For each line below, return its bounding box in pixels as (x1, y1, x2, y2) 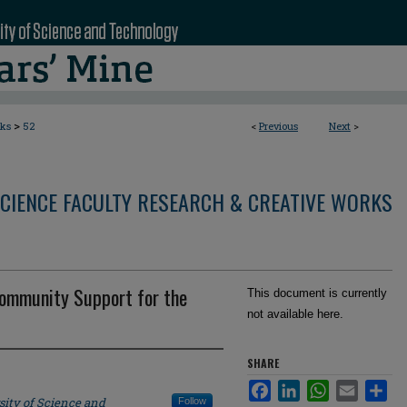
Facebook (271, 380, 323, 393)
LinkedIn (300, 380, 344, 393)
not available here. (247, 307, 343, 321)
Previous (259, 119, 298, 133)
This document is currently (247, 286, 387, 300)
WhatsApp (329, 380, 383, 393)
